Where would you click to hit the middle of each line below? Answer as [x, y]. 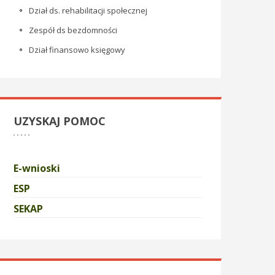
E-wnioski [37, 168]
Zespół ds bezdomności [73, 30]
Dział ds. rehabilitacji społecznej [88, 10]
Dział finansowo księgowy [77, 50]
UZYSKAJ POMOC [60, 121]
